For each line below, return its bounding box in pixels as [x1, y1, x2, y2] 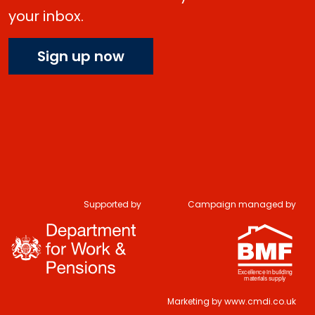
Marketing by [167, 295, 224, 307]
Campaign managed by [188, 198, 296, 210]
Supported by [84, 198, 141, 210]
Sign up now [37, 46, 124, 66]
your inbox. [8, 6, 84, 26]
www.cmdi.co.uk [224, 295, 296, 307]
